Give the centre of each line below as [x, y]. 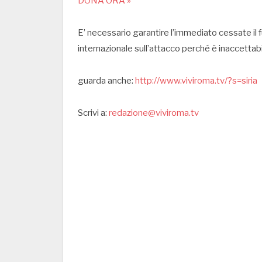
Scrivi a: [93, 113]
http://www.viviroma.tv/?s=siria [196, 80]
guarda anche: [106, 80]
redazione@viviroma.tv [154, 113]
